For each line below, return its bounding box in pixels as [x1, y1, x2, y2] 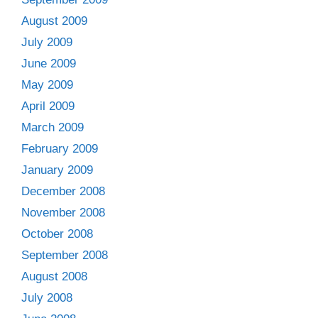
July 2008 [21, 290, 72, 305]
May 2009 [21, 77, 73, 92]
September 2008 [21, 248, 108, 262]
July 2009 [21, 35, 72, 49]
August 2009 [21, 13, 87, 28]
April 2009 [21, 99, 75, 113]
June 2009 [21, 56, 76, 70]
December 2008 [21, 184, 105, 198]
